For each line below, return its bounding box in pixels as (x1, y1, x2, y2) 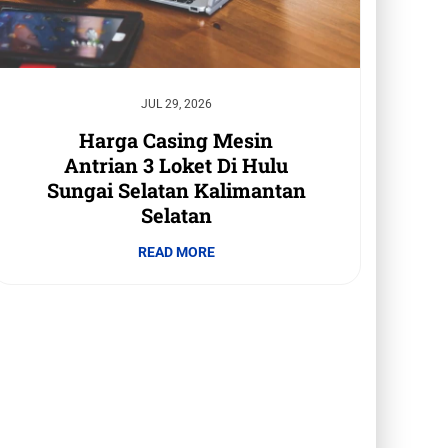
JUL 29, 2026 (140, 97, 212, 112)
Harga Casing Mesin (79, 127, 273, 154)
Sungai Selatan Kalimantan (46, 177, 306, 204)
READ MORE (137, 244, 215, 261)
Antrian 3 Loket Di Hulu (64, 152, 288, 179)
